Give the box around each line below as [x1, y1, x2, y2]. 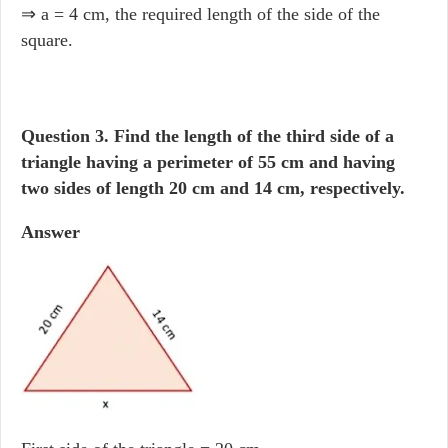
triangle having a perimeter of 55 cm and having [21, 152, 395, 172]
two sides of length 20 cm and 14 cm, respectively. [21, 178, 405, 198]
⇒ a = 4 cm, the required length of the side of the [21, 4, 380, 24]
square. [21, 30, 73, 50]
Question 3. [21, 126, 109, 146]
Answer [21, 222, 80, 242]
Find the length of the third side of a [109, 126, 394, 146]
